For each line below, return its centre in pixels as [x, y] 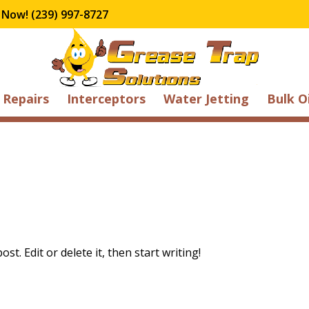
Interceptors [106, 99]
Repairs [26, 99]
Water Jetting [206, 99]
